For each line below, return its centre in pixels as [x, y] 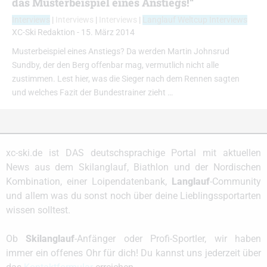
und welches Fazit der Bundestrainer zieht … [92, 93]
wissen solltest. [38, 210]
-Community [235, 182]
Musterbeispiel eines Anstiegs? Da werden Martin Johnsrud [121, 52]
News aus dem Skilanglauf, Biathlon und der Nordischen [133, 167]
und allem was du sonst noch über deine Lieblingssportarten [133, 196]
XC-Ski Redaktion [44, 33]
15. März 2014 [108, 33]
